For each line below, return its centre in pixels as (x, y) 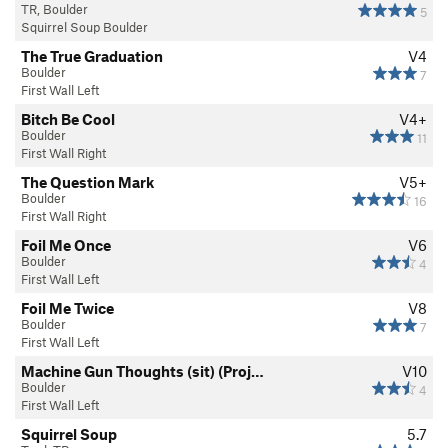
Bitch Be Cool (68, 118)
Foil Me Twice (67, 307)
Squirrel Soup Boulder (84, 26)
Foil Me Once (66, 244)
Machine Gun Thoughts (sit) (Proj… (142, 370)
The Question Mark (87, 181)
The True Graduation (92, 55)
